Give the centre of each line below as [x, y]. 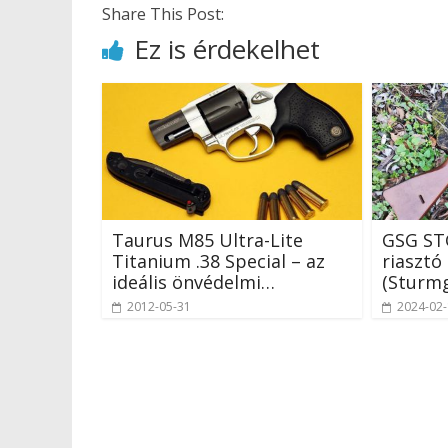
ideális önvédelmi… [193, 281]
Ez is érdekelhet [227, 49]
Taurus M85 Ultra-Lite [207, 239]
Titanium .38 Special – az [218, 260]
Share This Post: [163, 14]
